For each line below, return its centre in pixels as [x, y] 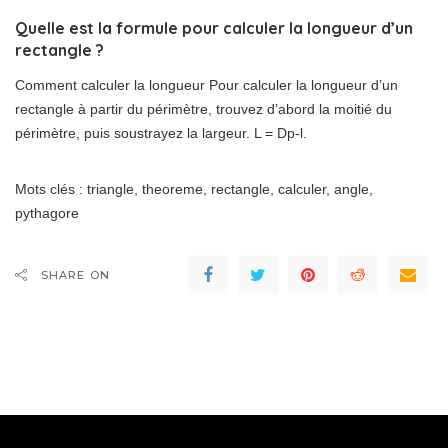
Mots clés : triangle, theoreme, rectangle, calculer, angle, [194, 189]
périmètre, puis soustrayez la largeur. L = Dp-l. [161, 133]
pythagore [47, 213]
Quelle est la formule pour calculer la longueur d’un [214, 28]
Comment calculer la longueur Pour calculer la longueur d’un [206, 85]
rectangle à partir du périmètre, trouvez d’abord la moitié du [203, 109]
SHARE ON [75, 275]
